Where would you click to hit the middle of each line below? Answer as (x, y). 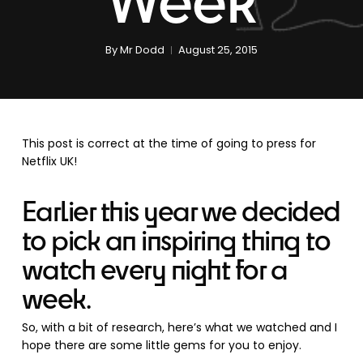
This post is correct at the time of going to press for (169, 143)
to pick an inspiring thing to (176, 239)
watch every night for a (154, 268)
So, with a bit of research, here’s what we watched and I (179, 327)
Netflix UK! (49, 161)
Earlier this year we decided (181, 210)
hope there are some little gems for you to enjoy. (161, 345)
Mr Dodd (142, 50)
